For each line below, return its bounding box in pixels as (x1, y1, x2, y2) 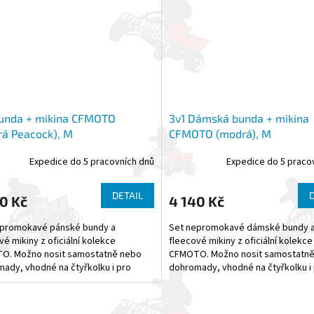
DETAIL (111, 189, 143, 201)
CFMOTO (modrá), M (168, 126, 271, 140)
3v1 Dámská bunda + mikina (168, 111, 309, 125)
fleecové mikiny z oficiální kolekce (168, 233, 313, 248)
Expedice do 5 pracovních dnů (29, 155, 154, 170)
